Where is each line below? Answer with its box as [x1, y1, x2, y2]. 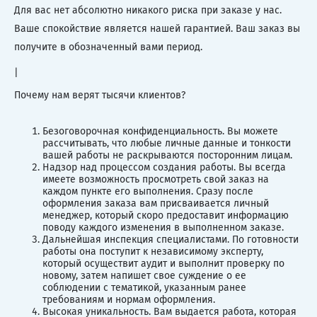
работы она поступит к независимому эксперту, [42, 245, 263, 258]
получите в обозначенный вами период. [14, 40, 202, 53]
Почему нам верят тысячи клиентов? [14, 88, 185, 101]
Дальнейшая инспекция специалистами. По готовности [42, 233, 299, 246]
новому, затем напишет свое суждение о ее [42, 269, 246, 282]
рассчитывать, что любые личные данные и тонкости [42, 137, 291, 149]
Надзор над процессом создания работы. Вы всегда [42, 161, 286, 173]
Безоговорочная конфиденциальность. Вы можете [42, 125, 278, 137]
